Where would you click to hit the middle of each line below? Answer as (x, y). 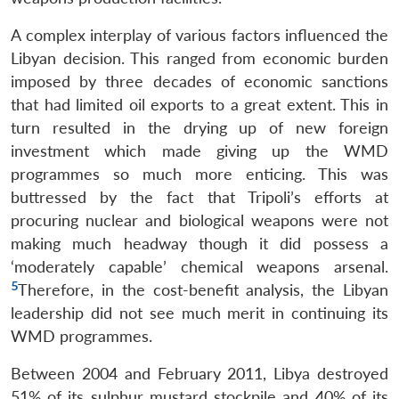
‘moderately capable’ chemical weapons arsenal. (199, 266)
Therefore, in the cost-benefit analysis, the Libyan (203, 289)
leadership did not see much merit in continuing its (199, 313)
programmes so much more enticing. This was (199, 174)
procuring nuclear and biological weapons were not (199, 220)
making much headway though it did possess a (199, 243)
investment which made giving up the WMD (199, 151)
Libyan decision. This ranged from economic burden (199, 58)
